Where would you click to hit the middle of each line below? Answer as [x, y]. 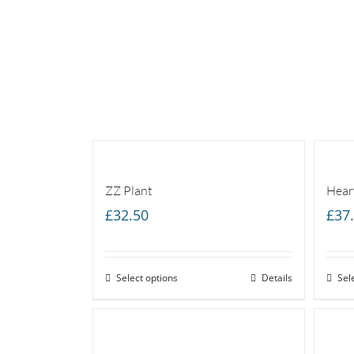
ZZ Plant [129, 190]
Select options [147, 277]
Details [277, 277]
